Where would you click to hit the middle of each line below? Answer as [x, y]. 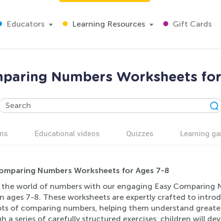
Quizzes [140, 133]
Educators [24, 24]
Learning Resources [108, 24]
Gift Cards [191, 24]
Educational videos [67, 133]
